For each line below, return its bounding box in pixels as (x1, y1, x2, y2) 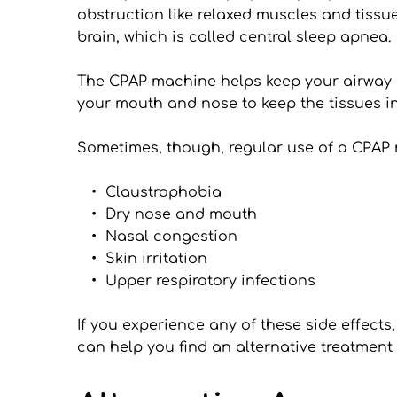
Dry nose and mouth (105, 206, 257, 222)
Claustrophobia (105, 183, 222, 200)
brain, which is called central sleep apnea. (77, 28, 391, 45)
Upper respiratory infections (105, 272, 315, 289)
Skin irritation (105, 250, 207, 267)
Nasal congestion (105, 228, 237, 245)
